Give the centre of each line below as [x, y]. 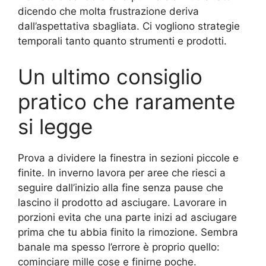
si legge [55, 126]
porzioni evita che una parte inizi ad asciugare [127, 217]
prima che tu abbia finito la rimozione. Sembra [128, 232]
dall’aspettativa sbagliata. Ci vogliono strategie [129, 26]
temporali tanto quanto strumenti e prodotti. [122, 41]
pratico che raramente [126, 101]
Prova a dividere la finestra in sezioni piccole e [128, 158]
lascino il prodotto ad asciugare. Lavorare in [122, 202]
